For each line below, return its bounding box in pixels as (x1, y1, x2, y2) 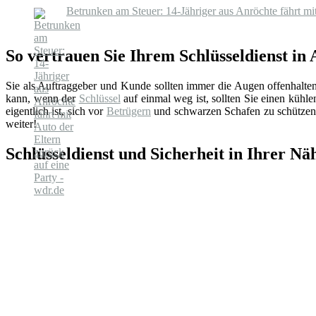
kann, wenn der (6, 92, 79, 105)
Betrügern (106, 105, 151, 118)
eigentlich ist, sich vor (6, 105, 107, 118)
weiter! (6, 118, 37, 130)
